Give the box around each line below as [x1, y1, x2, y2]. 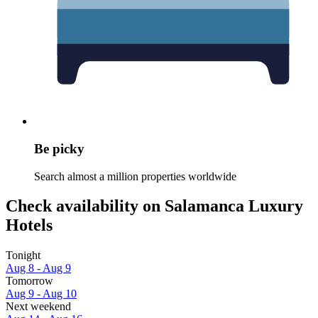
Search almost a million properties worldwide [34, 170, 236, 182]
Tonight [6, 249, 40, 262]
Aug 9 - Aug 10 [6, 287, 77, 300]
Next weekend [6, 300, 71, 313]
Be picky [34, 141, 84, 156]
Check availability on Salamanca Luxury [6, 197, 303, 216]
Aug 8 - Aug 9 [6, 262, 71, 275]
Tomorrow [6, 275, 53, 287]
